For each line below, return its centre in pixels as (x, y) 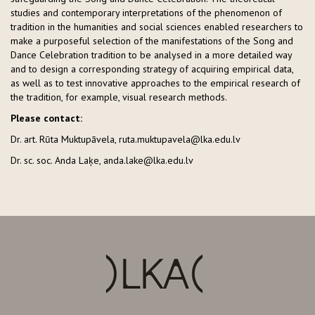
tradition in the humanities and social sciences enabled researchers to (157, 26)
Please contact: (46, 118)
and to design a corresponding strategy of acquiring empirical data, (152, 69)
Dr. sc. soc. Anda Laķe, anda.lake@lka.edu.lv (102, 160)
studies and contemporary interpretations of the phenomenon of (146, 12)
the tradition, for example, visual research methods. (119, 97)
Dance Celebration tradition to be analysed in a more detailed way (151, 54)
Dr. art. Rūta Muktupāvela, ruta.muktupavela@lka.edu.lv (126, 139)
